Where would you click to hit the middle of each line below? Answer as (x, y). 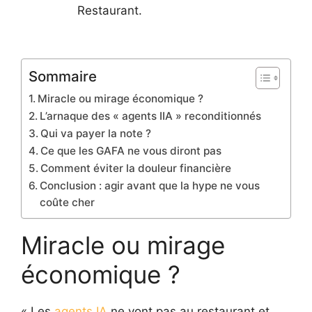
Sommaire (63, 76)
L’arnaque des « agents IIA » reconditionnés (151, 116)
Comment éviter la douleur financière (136, 168)
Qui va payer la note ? (96, 133)
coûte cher (68, 202)
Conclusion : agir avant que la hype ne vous (150, 185)
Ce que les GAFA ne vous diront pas (131, 150)
